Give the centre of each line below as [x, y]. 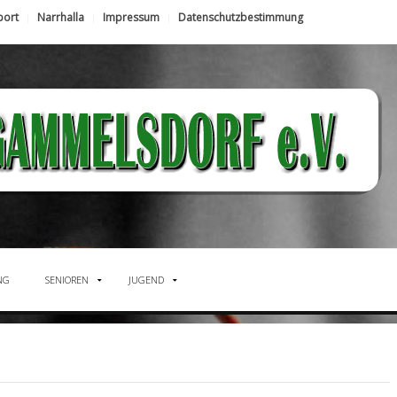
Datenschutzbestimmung [241, 17]
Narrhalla [61, 17]
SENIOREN [67, 280]
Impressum [131, 17]
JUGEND [146, 280]
